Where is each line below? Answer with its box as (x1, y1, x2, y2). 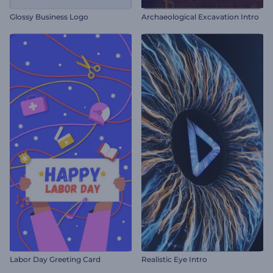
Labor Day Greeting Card (10, 255, 101, 264)
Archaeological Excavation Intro (141, 12, 259, 21)
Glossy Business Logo (10, 12, 88, 21)
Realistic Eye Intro (141, 255, 207, 264)
